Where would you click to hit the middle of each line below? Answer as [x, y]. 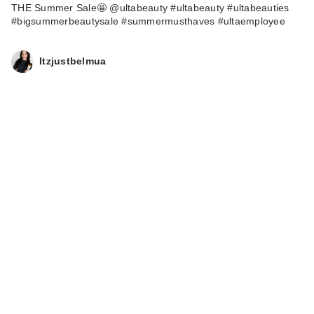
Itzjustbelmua [73, 61]
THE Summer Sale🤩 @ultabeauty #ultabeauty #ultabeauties [150, 7]
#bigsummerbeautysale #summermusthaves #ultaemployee [148, 21]
